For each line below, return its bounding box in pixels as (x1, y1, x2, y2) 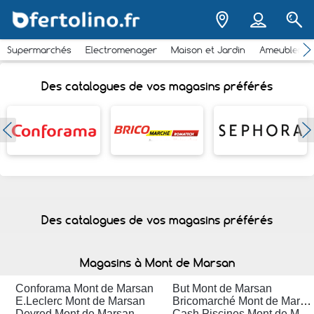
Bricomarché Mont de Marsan (300, 295, 312, 307)
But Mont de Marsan (172, 282, 273, 294)
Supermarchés (7, 44, 71, 55)
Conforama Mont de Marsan (15, 282, 154, 294)
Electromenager (86, 44, 157, 55)
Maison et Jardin (171, 44, 245, 55)
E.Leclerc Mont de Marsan (15, 295, 146, 307)
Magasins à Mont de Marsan (79, 256, 235, 270)
